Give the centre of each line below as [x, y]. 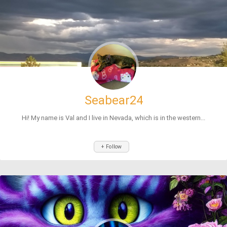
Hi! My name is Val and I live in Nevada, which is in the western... [113, 118]
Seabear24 [113, 100]
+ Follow [111, 147]
